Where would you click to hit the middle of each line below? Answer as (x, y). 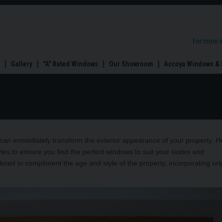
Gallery (21, 64)
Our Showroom (131, 64)
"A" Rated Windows (70, 64)
